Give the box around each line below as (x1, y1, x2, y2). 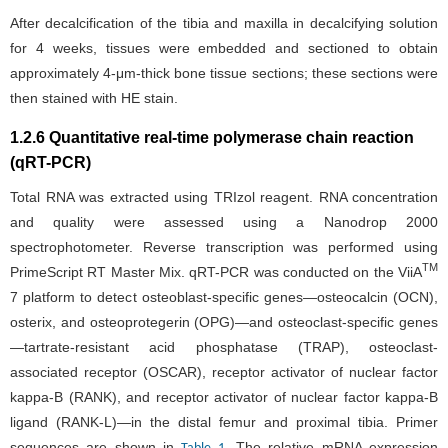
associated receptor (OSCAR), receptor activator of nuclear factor (10, 363, 438, 380)
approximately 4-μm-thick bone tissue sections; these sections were (10, 64, 438, 81)
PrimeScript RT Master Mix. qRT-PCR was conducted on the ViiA (10, 263, 422, 280)
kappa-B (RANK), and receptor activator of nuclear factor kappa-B (10, 388, 438, 405)
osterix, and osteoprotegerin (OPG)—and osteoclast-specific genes (10, 313, 438, 330)
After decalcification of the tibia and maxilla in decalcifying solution (10, 14, 438, 31)
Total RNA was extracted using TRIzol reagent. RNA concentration (10, 188, 438, 205)
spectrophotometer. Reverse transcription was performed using (10, 238, 438, 255)
